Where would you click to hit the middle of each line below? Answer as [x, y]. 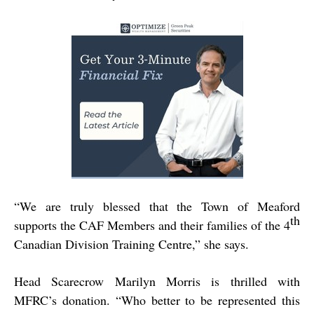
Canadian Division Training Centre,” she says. [131, 244]
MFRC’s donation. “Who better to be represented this [157, 300]
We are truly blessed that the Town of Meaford [160, 206]
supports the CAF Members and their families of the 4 [152, 225]
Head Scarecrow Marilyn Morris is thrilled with [157, 281]
